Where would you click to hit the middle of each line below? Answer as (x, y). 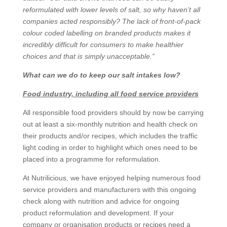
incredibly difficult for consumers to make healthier (103, 45)
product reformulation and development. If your (98, 213)
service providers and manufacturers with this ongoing (109, 190)
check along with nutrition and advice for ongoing (101, 201)
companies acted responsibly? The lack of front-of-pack (111, 21)
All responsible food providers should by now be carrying (113, 112)
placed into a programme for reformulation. (91, 159)
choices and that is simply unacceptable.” (88, 56)
